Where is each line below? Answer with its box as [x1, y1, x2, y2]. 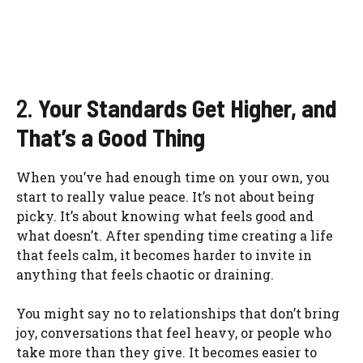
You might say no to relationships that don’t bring [16, 305, 340, 322]
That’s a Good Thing [16, 122, 205, 152]
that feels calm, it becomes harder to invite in [16, 246, 312, 264]
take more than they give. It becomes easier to [16, 344, 317, 361]
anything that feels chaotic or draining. [16, 266, 274, 284]
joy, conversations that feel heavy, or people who [16, 324, 331, 342]
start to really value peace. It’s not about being [16, 188, 314, 206]
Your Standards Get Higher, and [38, 93, 337, 123]
